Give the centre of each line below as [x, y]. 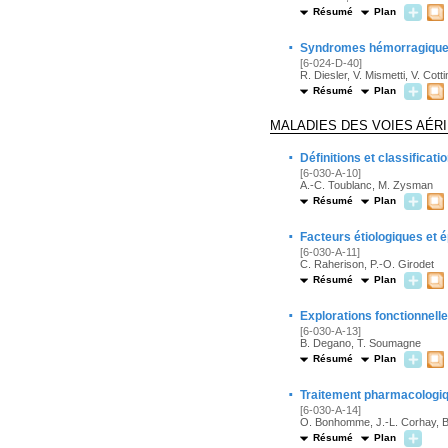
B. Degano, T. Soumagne [360, 343]
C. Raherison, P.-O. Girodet [367, 264]
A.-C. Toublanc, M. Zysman [366, 185]
